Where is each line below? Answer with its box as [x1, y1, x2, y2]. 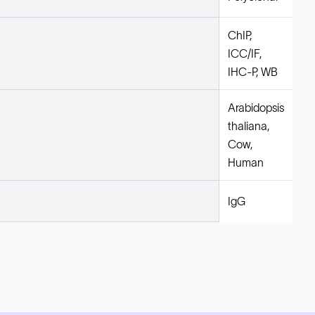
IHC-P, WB [228, 65, 278, 78]
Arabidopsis [228, 101, 284, 114]
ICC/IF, [228, 47, 262, 60]
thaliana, [228, 120, 269, 132]
